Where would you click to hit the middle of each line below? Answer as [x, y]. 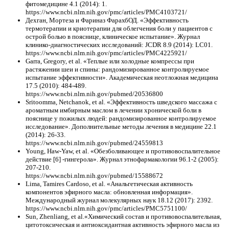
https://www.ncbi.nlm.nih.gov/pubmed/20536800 [94, 94]
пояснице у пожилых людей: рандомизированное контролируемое [121, 119]
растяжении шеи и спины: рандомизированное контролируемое [117, 70]
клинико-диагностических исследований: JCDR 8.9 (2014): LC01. [119, 45]
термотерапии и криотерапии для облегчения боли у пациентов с [119, 29]
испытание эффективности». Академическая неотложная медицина [122, 78]
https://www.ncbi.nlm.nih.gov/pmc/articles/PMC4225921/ [106, 53]
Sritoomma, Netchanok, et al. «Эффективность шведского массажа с [121, 102]
